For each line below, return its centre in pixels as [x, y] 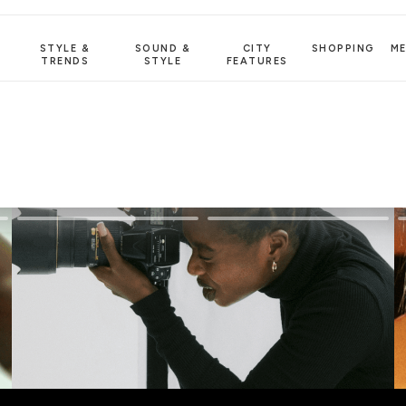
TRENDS [65, 61]
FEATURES [257, 61]
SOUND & [163, 48]
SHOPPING [343, 48]
